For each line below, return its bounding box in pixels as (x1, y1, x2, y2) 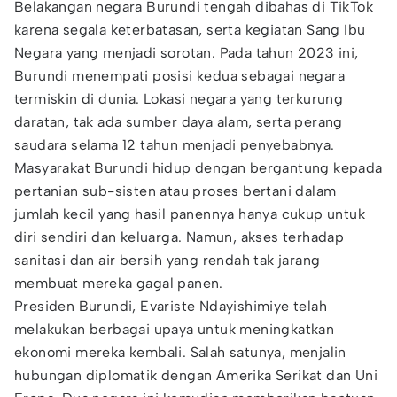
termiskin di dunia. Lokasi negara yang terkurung (14, 90, 344, 107)
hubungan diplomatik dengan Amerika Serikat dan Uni (14, 367, 378, 384)
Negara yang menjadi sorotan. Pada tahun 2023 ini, (14, 44, 359, 61)
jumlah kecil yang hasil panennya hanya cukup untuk (14, 206, 365, 222)
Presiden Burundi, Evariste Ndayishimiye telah (14, 298, 327, 315)
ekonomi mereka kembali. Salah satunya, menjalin (14, 344, 346, 361)
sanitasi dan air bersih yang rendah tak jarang (14, 252, 321, 269)
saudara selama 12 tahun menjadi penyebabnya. (14, 136, 335, 153)
